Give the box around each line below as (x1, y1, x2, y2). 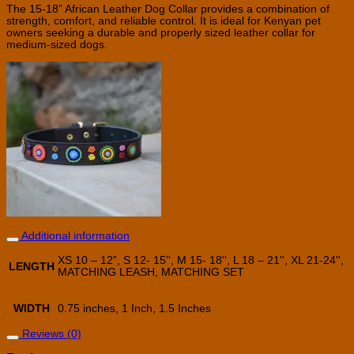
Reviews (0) (19, 327, 81, 340)
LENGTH (9, 260, 55, 273)
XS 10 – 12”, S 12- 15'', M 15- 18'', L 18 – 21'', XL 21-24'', (58, 254, 344, 267)
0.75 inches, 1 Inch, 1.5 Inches (58, 303, 211, 315)
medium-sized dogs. (6, 39, 107, 51)
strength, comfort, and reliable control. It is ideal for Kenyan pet (6, 15, 321, 28)
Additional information (19, 229, 130, 242)
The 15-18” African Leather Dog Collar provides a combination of (6, 3, 330, 16)
